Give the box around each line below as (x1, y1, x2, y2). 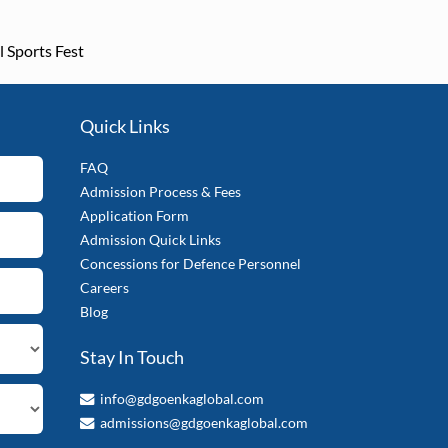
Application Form (80, 207, 190, 225)
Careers (80, 279, 130, 297)
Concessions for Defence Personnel (80, 255, 302, 273)
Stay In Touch (80, 345, 185, 368)
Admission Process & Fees (80, 183, 242, 201)
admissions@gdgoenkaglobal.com (100, 413, 309, 431)
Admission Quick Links (80, 231, 222, 249)
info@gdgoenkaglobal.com (100, 389, 265, 407)
